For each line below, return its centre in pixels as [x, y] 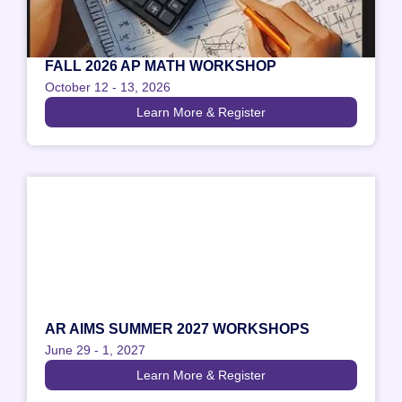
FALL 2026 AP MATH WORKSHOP [161, 66]
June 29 [68, 350]
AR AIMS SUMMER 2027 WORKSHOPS [177, 328]
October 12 [77, 87]
